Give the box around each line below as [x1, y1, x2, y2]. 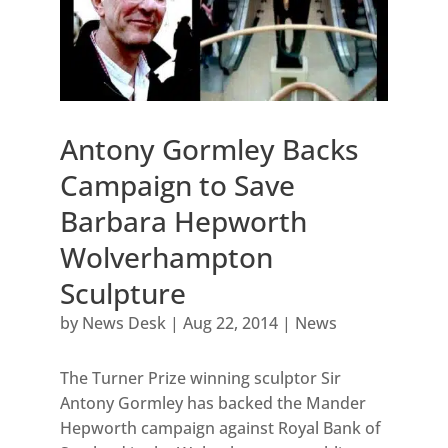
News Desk [81, 312, 166, 335]
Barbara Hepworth [59, 202, 307, 241]
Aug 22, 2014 [182, 312, 278, 335]
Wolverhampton [59, 238, 273, 277]
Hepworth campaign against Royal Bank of [59, 417, 381, 440]
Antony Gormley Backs [59, 130, 359, 169]
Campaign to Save [59, 166, 295, 205]
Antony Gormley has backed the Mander [59, 392, 366, 415]
